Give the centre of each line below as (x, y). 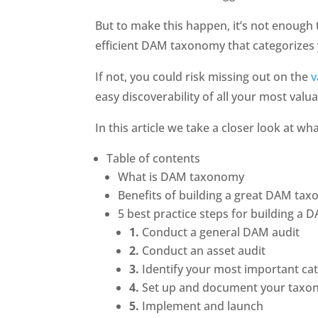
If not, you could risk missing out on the (203, 76)
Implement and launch (202, 306)
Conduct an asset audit (203, 250)
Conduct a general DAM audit (220, 232)
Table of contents (154, 158)
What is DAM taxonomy (183, 176)
